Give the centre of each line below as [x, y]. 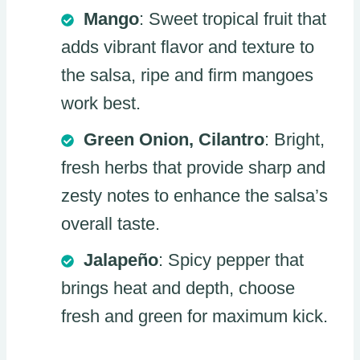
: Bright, [295, 139]
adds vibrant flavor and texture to [188, 47]
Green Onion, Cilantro [174, 139]
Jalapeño [121, 260]
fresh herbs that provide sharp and [193, 167]
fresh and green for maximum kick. [194, 316]
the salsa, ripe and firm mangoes [187, 75]
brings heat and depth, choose [178, 288]
